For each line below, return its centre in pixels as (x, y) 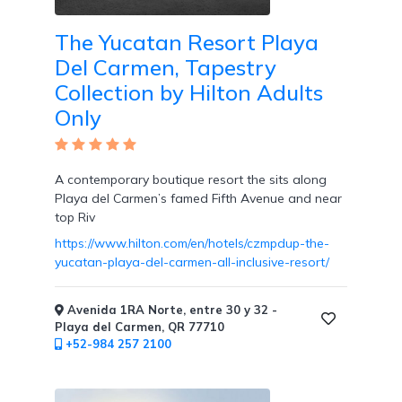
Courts (29, 28)
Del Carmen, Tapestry (166, 68)
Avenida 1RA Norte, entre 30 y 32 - (170, 310)
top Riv (75, 218)
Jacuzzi (30, 381)
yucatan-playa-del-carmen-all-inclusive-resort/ (192, 262)
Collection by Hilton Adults (189, 93)
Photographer (52, 276)
